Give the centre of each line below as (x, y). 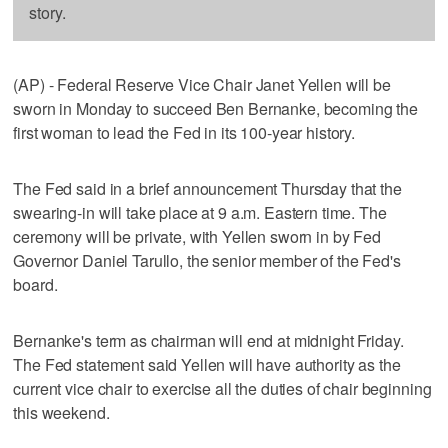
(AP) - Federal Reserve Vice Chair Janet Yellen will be (202, 84)
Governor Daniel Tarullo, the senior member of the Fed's (207, 260)
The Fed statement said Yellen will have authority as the (207, 364)
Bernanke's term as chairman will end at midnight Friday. (208, 340)
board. (35, 284)
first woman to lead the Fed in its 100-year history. (184, 132)
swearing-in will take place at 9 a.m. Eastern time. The (200, 212)
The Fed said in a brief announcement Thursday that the (207, 188)
